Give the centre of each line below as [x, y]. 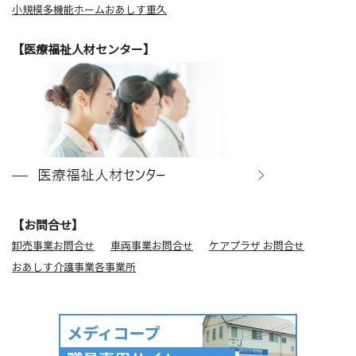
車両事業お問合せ [152, 245]
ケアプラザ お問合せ [257, 245]
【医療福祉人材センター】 [83, 48]
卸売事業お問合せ [53, 245]
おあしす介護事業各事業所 [74, 266]
